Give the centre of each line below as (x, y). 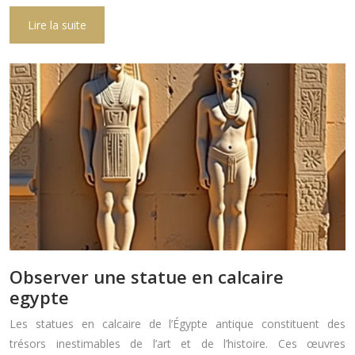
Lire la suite (57, 25)
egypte (39, 297)
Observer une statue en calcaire (147, 276)
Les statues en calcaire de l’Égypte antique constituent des (177, 323)
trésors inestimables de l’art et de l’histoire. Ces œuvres (177, 343)
